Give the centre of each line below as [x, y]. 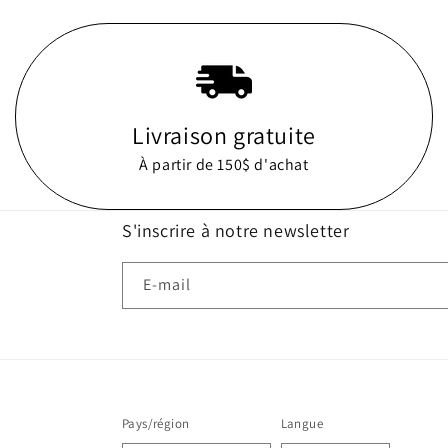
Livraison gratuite [224, 135]
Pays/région [156, 423]
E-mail [167, 284]
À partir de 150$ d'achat [224, 164]
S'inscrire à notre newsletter [236, 230]
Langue [302, 423]
